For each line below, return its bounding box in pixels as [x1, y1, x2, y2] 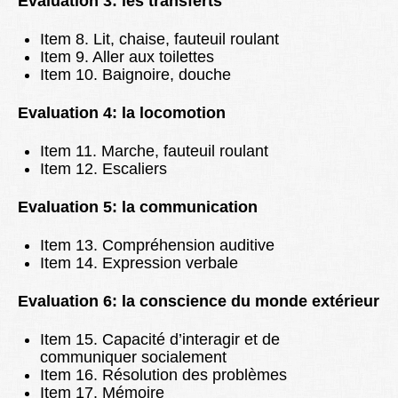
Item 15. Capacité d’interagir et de [40, 330, 280, 349]
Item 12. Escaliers [40, 160, 167, 179]
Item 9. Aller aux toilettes [40, 48, 214, 67]
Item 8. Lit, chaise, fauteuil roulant [40, 30, 279, 49]
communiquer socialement [40, 348, 227, 367]
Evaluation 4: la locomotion [18, 104, 226, 123]
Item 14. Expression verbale [40, 254, 238, 273]
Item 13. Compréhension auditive [40, 236, 275, 255]
